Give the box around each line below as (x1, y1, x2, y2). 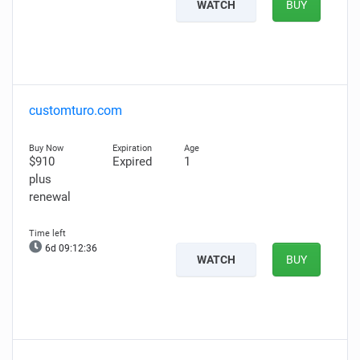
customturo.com (29, 103, 122, 118)
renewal (29, 190, 71, 204)
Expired (112, 154, 152, 169)
